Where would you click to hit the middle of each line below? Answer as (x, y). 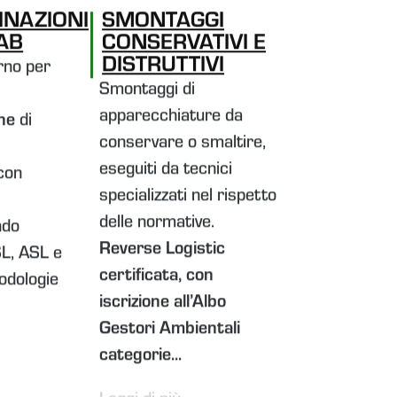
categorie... (141, 352)
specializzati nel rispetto (188, 193)
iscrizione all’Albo (163, 299)
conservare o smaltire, (183, 140)
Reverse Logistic (163, 246)
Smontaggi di (148, 86)
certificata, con (157, 272)
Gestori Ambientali (170, 326)
